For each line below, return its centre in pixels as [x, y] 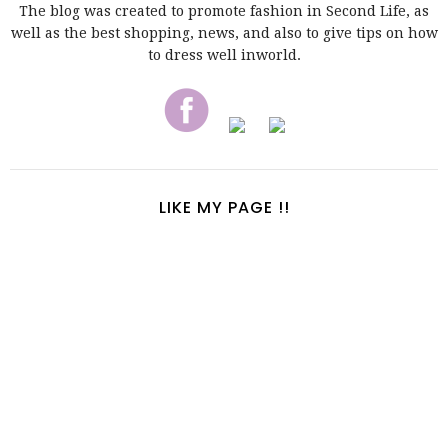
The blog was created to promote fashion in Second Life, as [224, 11]
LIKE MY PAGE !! [224, 208]
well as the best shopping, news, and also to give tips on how [224, 33]
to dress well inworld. [224, 55]
